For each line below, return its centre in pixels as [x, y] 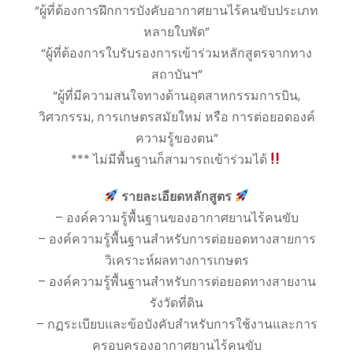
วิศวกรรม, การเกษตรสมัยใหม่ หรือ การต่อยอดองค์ [176, 117]
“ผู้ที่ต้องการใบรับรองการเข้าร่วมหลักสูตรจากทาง [176, 53]
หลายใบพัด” [176, 32]
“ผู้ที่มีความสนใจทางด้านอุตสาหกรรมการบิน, [176, 95]
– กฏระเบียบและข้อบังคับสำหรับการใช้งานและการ [176, 324]
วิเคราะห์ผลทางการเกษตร [176, 260]
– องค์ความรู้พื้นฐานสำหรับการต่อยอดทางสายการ [176, 239]
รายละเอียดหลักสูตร [176, 196]
